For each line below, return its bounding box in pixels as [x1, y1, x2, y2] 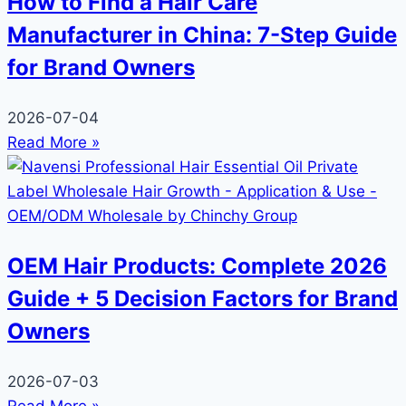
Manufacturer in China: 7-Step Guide [7, 22, 397, 49]
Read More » [7, 133, 100, 152]
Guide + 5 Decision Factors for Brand [7, 285, 398, 313]
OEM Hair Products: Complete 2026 [7, 253, 387, 280]
